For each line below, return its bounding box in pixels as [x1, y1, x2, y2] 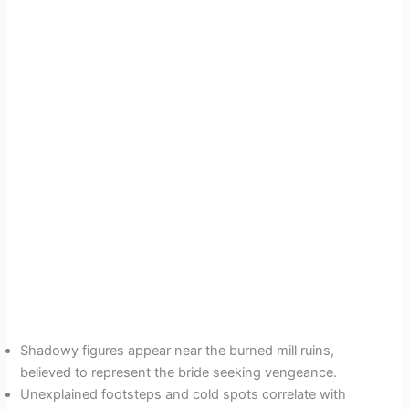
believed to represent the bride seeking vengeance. [20, 364, 338, 382]
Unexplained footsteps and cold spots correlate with [20, 386, 347, 404]
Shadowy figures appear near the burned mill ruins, [20, 342, 335, 360]
